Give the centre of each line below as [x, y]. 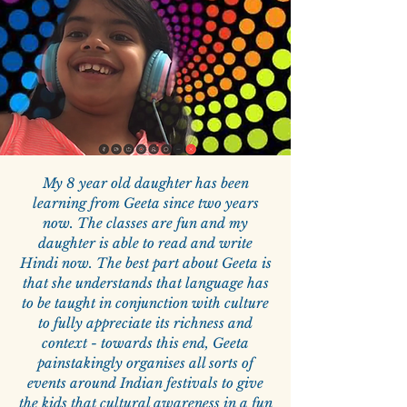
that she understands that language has [145, 283]
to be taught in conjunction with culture [145, 303]
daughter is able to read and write [145, 243]
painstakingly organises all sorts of [145, 363]
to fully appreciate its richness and [145, 323]
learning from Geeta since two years [145, 203]
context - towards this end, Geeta [145, 343]
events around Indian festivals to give [145, 383]
